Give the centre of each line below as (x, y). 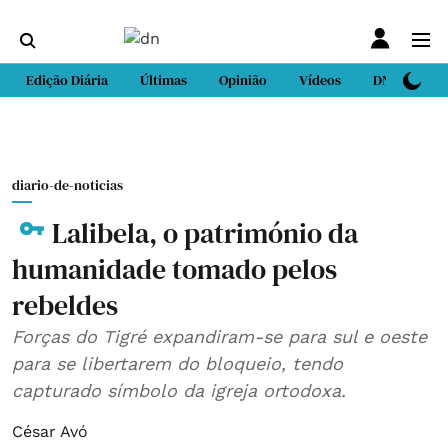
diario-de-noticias (67, 185)
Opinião (243, 80)
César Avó (50, 431)
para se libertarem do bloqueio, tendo (177, 363)
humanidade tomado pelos (174, 269)
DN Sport (400, 80)
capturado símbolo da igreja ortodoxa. (179, 390)
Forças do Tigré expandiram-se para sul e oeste (219, 336)
